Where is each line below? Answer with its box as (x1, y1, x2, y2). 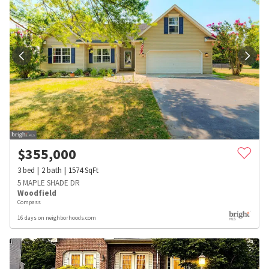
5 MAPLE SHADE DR (17, 177, 80, 188)
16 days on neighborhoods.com (17, 213, 96, 222)
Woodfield (17, 187, 56, 198)
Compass (17, 198, 41, 206)
